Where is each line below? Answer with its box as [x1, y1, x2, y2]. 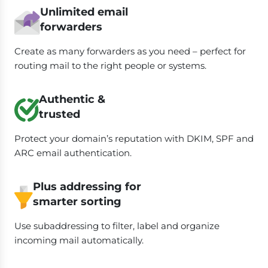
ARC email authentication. [14, 147, 132, 159]
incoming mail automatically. [14, 234, 144, 246]
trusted [39, 107, 81, 121]
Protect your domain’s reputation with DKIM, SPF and [14, 132, 254, 144]
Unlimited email [40, 5, 129, 19]
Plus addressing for [33, 179, 142, 193]
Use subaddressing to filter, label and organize [14, 220, 220, 232]
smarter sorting [33, 194, 122, 208]
